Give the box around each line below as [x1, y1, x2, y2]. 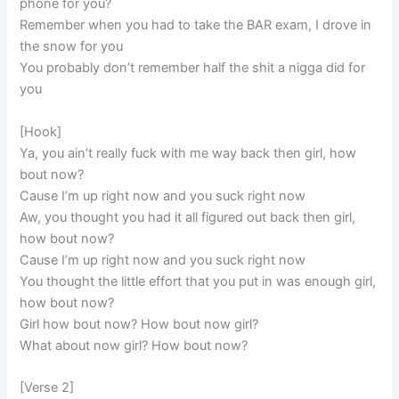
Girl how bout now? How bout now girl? [20, 315, 259, 332]
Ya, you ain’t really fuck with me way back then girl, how [20, 144, 357, 161]
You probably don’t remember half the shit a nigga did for [20, 60, 366, 77]
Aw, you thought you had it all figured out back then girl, [20, 208, 356, 225]
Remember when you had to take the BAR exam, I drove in [20, 17, 372, 34]
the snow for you [20, 38, 124, 55]
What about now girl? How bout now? [20, 337, 248, 354]
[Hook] [20, 123, 62, 140]
